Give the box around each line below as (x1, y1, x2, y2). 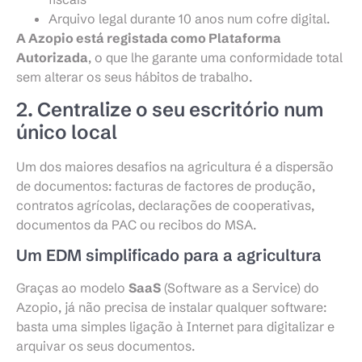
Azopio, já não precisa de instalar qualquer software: (16, 298, 326, 315)
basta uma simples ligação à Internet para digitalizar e (16, 318, 335, 335)
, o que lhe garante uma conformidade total (88, 49, 343, 66)
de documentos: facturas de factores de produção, (16, 177, 315, 194)
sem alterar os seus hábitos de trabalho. (16, 69, 252, 86)
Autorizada (16, 49, 88, 66)
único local (16, 120, 117, 144)
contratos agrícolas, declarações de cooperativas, (16, 196, 314, 213)
